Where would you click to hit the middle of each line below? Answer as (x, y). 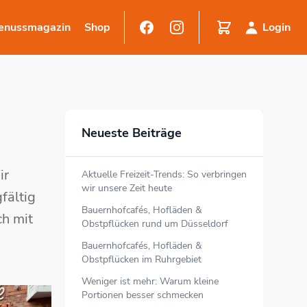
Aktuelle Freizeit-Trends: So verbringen (164, 174)
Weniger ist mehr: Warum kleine (150, 281)
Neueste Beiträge (132, 133)
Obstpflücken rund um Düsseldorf (155, 224)
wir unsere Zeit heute (127, 188)
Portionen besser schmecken (143, 295)
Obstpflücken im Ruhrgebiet (142, 259)
